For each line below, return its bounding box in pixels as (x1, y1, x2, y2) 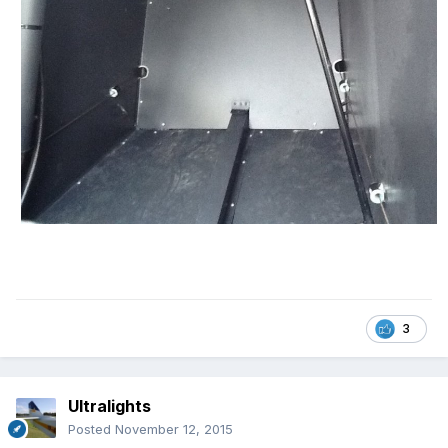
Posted (68, 421, 115, 438)
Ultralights (68, 396, 151, 417)
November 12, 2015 (115, 421, 233, 438)
